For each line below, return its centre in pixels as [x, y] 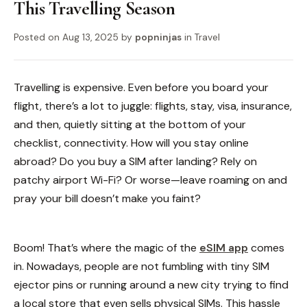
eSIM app [224, 247]
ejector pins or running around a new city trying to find [151, 284]
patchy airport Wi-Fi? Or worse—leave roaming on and [150, 180]
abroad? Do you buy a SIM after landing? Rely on [135, 161]
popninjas [158, 37]
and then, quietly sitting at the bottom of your [130, 124]
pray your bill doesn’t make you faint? [107, 198]
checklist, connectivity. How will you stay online [131, 143]
